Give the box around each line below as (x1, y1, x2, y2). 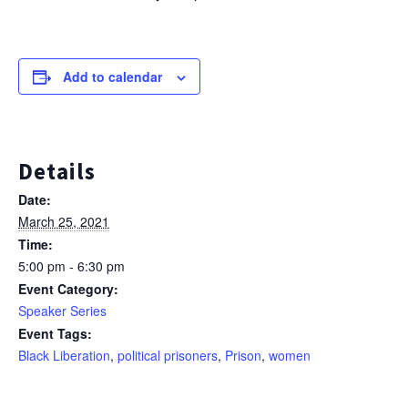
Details (18, 157, 96, 186)
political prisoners (117, 346, 218, 364)
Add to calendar (63, 67, 162, 86)
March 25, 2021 (18, 212, 109, 230)
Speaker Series (18, 301, 107, 320)
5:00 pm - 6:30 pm (18, 257, 125, 275)
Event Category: (18, 280, 118, 298)
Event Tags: (18, 324, 92, 342)
